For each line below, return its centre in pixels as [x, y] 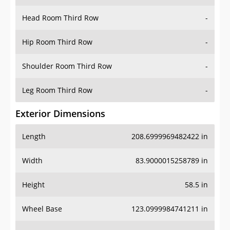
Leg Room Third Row [57, 90]
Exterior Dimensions [60, 114]
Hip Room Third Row [57, 42]
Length [34, 137]
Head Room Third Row [60, 18]
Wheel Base [42, 209]
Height [33, 185]
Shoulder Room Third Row [67, 66]
